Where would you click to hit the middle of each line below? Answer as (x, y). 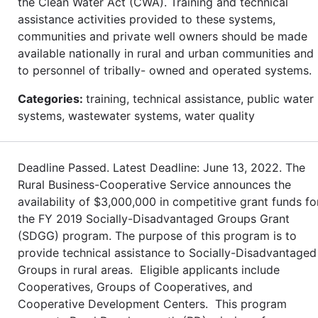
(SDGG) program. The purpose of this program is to (157, 235)
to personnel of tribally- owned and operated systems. (165, 70)
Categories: (52, 98)
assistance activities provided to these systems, (147, 19)
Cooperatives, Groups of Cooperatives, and (135, 286)
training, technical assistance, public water (200, 98)
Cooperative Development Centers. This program (152, 303)
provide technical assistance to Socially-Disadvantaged (167, 252)
